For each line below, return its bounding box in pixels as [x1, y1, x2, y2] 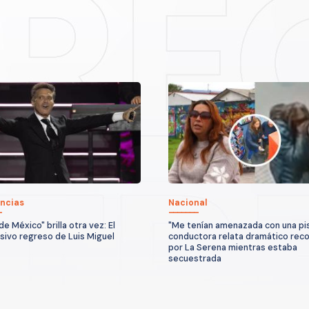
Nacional [168, 197, 208, 209]
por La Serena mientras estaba [168, 242, 297, 254]
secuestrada [168, 253, 221, 265]
